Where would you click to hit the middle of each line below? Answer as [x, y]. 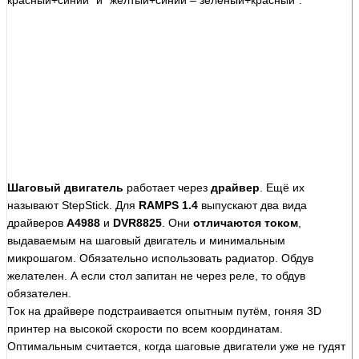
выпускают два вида [252, 205]
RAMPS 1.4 [168, 205]
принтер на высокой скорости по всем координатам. [145, 328]
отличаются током [246, 222]
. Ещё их [282, 187]
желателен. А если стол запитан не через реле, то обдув [156, 275]
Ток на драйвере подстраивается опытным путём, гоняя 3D [164, 311]
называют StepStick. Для [73, 205]
